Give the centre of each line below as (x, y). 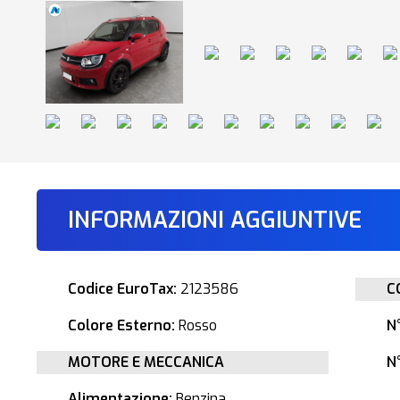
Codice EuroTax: (123, 289)
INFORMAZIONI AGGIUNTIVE (215, 220)
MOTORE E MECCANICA (146, 362)
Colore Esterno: (122, 325)
